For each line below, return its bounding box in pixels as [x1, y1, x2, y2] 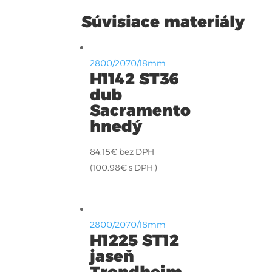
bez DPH [119, 146, 155, 157]
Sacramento [90, 100, 191, 120]
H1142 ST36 [90, 69, 180, 89]
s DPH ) [127, 161, 158, 173]
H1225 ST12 [90, 230, 180, 250]
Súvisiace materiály [81, 12, 245, 32]
